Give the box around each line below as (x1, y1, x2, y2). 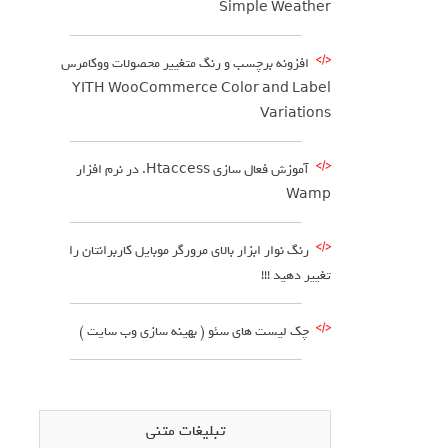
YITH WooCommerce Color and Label (72, 78, 331, 99)
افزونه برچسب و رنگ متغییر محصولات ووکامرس (61, 53, 309, 74)
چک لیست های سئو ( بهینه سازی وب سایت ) (79, 321, 309, 342)
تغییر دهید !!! (261, 265, 331, 286)
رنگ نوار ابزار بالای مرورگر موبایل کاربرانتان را (69, 240, 309, 261)
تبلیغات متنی (145, 419, 225, 443)
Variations (260, 103, 331, 124)
